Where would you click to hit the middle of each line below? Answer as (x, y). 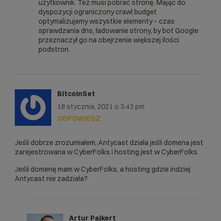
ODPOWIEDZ (79, 118)
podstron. (54, 49)
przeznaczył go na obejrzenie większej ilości (109, 40)
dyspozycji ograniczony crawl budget (98, 12)
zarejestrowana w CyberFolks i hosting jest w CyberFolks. (107, 152)
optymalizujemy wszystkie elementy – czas (107, 21)
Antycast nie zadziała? (51, 178)
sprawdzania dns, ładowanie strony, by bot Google (118, 30)
